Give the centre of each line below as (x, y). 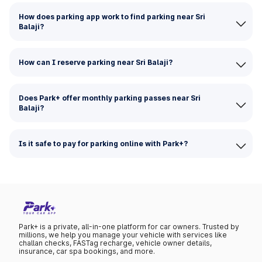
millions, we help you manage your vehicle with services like (123, 235)
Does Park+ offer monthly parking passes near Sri (110, 98)
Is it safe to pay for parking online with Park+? (103, 144)
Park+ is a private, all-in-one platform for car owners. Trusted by (129, 227)
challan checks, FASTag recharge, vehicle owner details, (115, 243)
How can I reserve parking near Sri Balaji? (96, 62)
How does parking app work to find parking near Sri (112, 17)
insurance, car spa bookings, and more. (87, 251)
